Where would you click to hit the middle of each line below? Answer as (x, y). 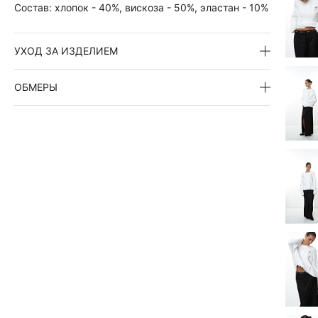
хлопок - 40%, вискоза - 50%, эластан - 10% (161, 7)
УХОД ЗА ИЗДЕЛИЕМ (66, 51)
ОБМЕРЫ (36, 87)
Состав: (34, 7)
